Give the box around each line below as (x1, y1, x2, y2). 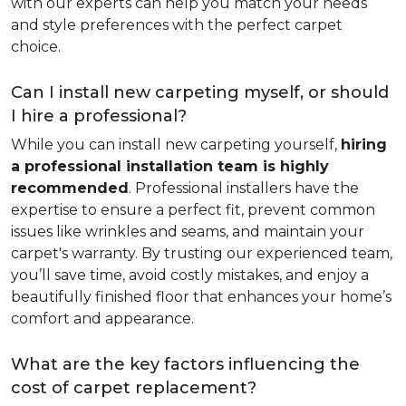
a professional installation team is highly (11, 158, 329, 175)
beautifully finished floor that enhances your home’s (11, 288, 391, 305)
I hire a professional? (11, 106, 187, 126)
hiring (341, 136, 387, 153)
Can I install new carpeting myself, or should (11, 82, 389, 102)
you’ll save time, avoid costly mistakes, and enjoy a (11, 266, 369, 284)
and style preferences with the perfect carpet (11, 16, 343, 34)
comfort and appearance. (11, 310, 194, 327)
